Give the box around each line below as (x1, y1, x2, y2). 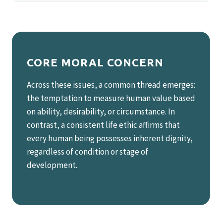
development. (27, 160, 77, 170)
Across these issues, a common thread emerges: (27, 79, 195, 90)
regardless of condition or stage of (27, 146, 148, 157)
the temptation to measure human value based (27, 93, 195, 104)
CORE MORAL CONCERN (27, 56, 164, 68)
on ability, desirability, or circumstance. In (27, 106, 175, 117)
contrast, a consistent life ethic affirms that (27, 119, 180, 130)
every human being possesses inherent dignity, (27, 133, 193, 144)
